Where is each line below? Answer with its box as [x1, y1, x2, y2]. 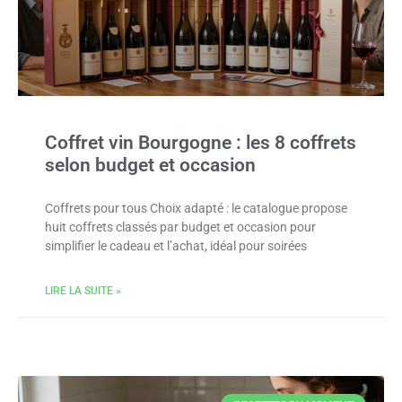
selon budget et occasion [45, 154, 256, 176]
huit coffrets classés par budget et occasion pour [45, 220, 316, 234]
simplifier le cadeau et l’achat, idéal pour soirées [45, 239, 307, 253]
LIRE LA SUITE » [45, 284, 121, 297]
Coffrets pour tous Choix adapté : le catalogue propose [45, 201, 347, 215]
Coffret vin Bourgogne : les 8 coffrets [45, 132, 356, 153]
